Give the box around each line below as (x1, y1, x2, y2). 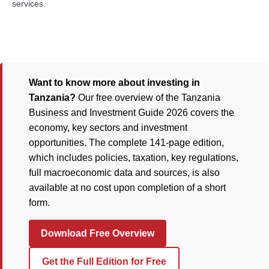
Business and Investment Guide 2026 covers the (29, 107, 234, 118)
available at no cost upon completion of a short (29, 183, 226, 193)
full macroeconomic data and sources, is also (29, 168, 220, 178)
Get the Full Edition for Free (42, 256, 166, 267)
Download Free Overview (41, 228, 154, 238)
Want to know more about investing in (29, 77, 200, 88)
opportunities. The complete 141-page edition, (29, 138, 224, 148)
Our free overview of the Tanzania (76, 92, 220, 103)
